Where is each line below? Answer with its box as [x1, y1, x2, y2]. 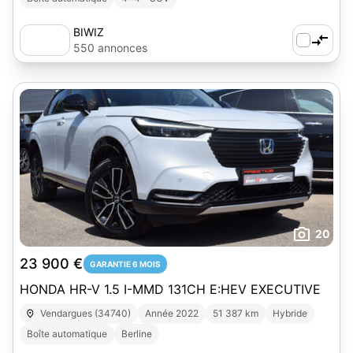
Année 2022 [145, 307, 199, 319]
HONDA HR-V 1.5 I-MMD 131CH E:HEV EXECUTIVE [20, 281, 321, 297]
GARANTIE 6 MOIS [90, 259, 161, 269]
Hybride [273, 307, 308, 319]
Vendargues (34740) [40, 307, 132, 319]
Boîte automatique [27, 328, 107, 340]
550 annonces [73, 41, 147, 54]
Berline [121, 328, 152, 340]
